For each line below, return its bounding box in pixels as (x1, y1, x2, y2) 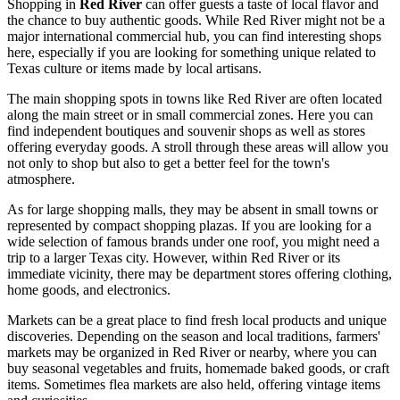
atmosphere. (7, 171, 75, 187)
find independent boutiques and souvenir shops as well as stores (7, 123, 365, 139)
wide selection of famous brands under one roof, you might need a (7, 234, 379, 250)
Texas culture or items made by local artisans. (7, 61, 262, 77)
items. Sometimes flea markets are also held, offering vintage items (7, 377, 380, 393)
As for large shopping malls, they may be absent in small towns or (7, 202, 378, 218)
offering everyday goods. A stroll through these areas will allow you (7, 139, 388, 155)
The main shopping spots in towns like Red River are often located (7, 91, 382, 107)
